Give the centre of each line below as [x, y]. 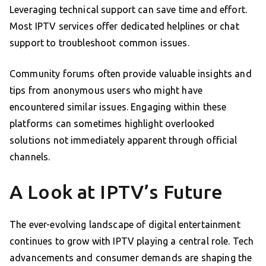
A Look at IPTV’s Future [116, 192]
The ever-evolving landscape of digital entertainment [125, 225]
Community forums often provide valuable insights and [131, 74]
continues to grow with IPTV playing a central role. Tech [132, 241]
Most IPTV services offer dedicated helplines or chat [124, 26]
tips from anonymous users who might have [106, 91]
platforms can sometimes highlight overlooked [112, 124]
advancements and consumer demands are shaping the [131, 258]
